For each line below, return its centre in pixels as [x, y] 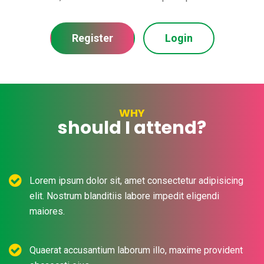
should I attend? [132, 128]
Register [92, 38]
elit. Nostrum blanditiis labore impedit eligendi [124, 196]
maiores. [47, 211]
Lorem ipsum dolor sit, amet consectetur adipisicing [136, 180]
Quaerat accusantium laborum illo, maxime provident [136, 250]
